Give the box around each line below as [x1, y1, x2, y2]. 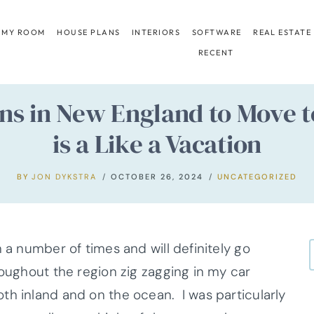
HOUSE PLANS [57, 27, 121, 37]
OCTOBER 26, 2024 [111, 171, 204, 182]
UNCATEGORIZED [217, 171, 298, 182]
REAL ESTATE [253, 27, 312, 37]
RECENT [198, 47, 234, 57]
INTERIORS [132, 27, 181, 37]
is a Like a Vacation [53, 125, 261, 161]
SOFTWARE [191, 27, 242, 37]
